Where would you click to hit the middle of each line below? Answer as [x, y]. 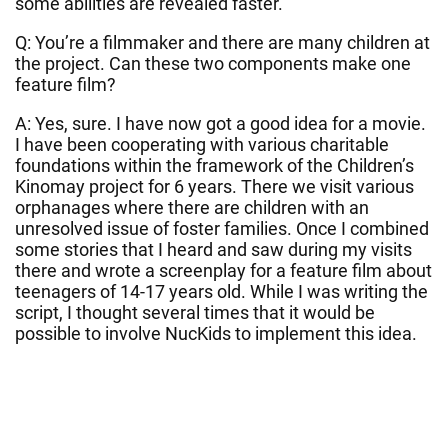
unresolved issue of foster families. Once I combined [222, 228]
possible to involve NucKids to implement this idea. [216, 333]
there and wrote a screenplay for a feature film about [223, 270]
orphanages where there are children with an [192, 207]
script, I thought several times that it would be [195, 312]
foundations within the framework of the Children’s [214, 165]
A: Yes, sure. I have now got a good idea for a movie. [220, 123]
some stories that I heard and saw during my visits [213, 249]
